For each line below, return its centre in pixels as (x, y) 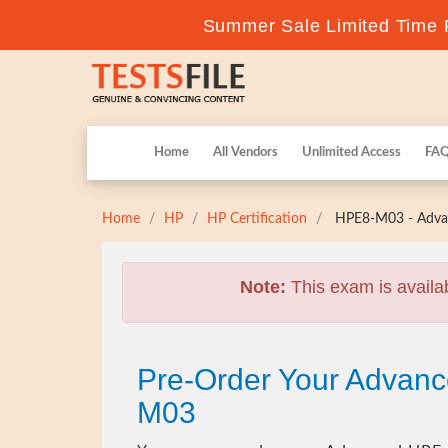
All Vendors (245, 152)
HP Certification (257, 219)
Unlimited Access (351, 152)
